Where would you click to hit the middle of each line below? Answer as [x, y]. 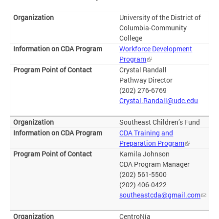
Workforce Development [156, 49]
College [131, 38]
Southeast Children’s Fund [160, 122]
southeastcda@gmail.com [160, 195]
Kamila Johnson [145, 154]
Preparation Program [152, 143]
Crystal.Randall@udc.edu [159, 101]
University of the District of [160, 18]
